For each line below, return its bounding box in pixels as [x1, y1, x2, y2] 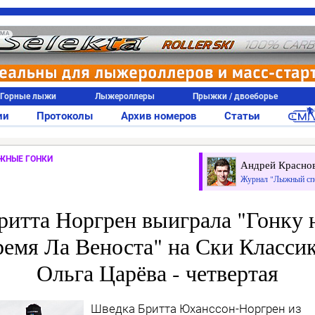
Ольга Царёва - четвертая [37, 257, 278, 288]
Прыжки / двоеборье [193, 91, 278, 101]
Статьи [224, 110, 260, 122]
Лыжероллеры [94, 91, 155, 101]
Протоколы [37, 110, 94, 122]
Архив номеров [121, 110, 196, 122]
